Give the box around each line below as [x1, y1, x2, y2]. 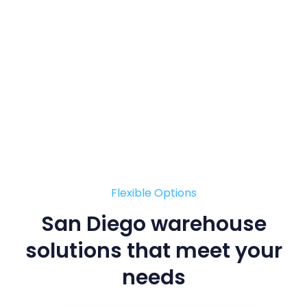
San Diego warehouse [40, 210, 267, 239]
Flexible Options [110, 184, 197, 201]
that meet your [126, 236, 282, 266]
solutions [25, 236, 127, 266]
